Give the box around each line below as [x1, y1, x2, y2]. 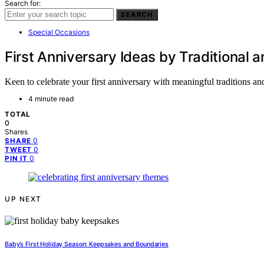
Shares [5, 127, 28, 137]
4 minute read [28, 94, 74, 104]
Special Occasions [28, 27, 90, 37]
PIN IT [5, 154, 28, 163]
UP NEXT [5, 194, 42, 204]
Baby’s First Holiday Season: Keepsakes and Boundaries [5, 240, 169, 249]
